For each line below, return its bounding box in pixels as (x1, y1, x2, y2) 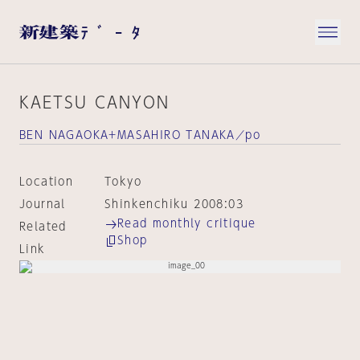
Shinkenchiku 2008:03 (104, 198, 243, 210)
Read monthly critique (117, 218, 256, 229)
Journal (19, 198, 66, 210)
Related (19, 221, 67, 232)
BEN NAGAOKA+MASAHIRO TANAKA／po (19, 129, 260, 141)
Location (19, 176, 74, 187)
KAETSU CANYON (19, 94, 170, 110)
